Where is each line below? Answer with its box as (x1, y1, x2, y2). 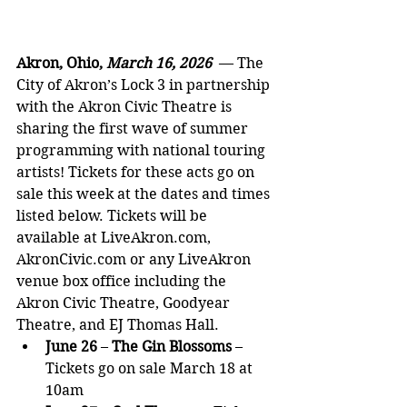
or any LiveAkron (126, 251, 254, 269)
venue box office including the (16, 273, 230, 291)
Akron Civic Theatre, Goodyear (16, 294, 233, 313)
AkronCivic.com (16, 251, 126, 269)
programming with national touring (16, 142, 269, 160)
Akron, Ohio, (16, 55, 106, 73)
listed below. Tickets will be (16, 207, 211, 225)
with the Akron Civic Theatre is (16, 98, 235, 116)
